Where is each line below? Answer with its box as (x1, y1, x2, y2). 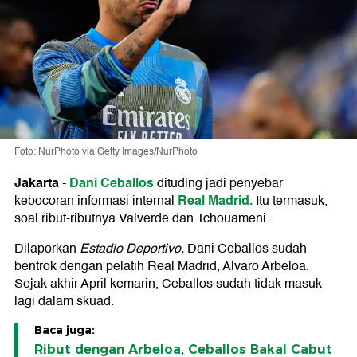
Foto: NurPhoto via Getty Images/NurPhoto (14, 143, 198, 159)
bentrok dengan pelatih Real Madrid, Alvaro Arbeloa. (14, 255, 309, 277)
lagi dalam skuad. (14, 290, 114, 312)
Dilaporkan (14, 237, 80, 259)
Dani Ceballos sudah (184, 237, 307, 259)
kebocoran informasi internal (14, 190, 178, 211)
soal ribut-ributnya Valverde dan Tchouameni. (14, 207, 269, 229)
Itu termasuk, (253, 190, 328, 211)
